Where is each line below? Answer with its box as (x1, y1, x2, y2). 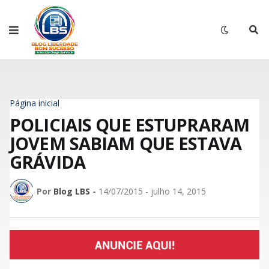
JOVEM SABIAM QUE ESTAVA (10, 131, 241, 155)
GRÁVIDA (10, 150, 85, 174)
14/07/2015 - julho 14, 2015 (98, 185, 206, 197)
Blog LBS (53, 185, 90, 197)
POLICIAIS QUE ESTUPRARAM (10, 113, 250, 136)
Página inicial (10, 97, 59, 109)
